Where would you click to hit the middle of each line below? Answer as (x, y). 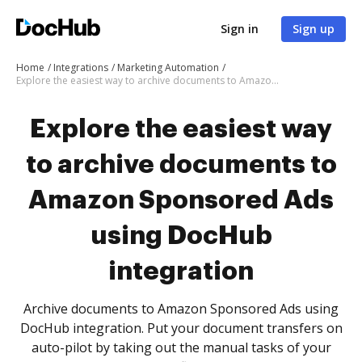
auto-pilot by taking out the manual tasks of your (181, 347)
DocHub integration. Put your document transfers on (181, 328)
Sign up (314, 29)
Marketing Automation (168, 67)
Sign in (240, 29)
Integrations (81, 67)
